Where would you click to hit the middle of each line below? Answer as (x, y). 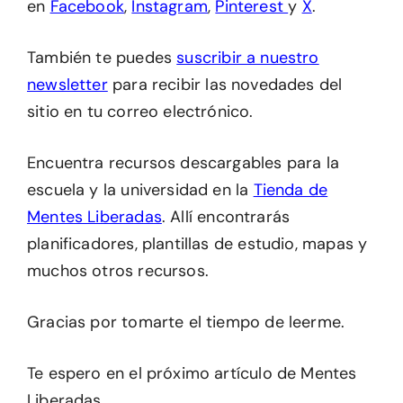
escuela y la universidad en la (140, 190)
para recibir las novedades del (225, 85)
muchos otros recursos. (118, 271)
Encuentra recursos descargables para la (184, 163)
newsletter (67, 85)
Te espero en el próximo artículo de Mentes (192, 373)
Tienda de (291, 190)
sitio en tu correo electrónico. (140, 112)
